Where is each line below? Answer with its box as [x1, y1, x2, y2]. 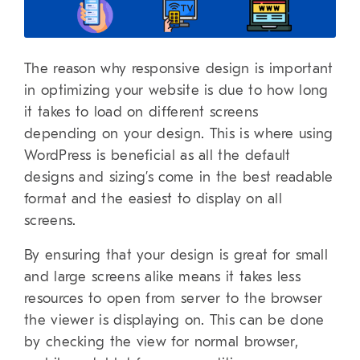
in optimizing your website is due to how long [24, 82, 329, 100]
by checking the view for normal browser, [24, 333, 298, 351]
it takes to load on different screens [24, 104, 259, 121]
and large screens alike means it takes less [24, 268, 301, 286]
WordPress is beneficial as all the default [24, 147, 291, 165]
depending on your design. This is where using [24, 125, 333, 143]
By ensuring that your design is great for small [24, 247, 329, 264]
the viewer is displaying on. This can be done [24, 312, 325, 329]
